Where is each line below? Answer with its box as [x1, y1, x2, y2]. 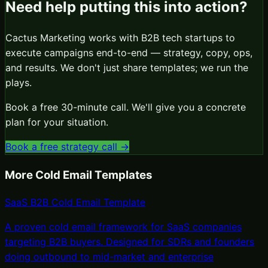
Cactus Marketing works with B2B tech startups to [5, 32, 235, 44]
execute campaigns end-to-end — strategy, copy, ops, [5, 47, 252, 59]
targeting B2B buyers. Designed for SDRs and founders [5, 235, 254, 248]
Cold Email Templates [35, 168, 153, 182]
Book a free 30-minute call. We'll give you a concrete [5, 101, 246, 114]
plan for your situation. [5, 116, 108, 129]
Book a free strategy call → [5, 141, 129, 153]
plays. [5, 77, 32, 89]
